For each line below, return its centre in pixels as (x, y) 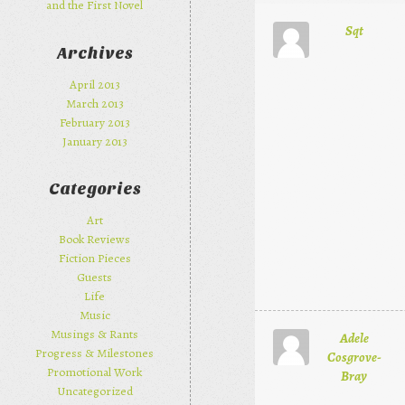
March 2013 (94, 103)
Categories (94, 190)
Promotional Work (95, 372)
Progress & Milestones (95, 353)
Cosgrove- (354, 357)
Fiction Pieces (94, 258)
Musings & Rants (95, 334)
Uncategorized (94, 391)
